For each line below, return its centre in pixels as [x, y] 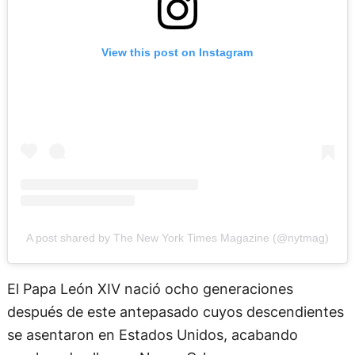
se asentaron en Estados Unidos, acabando [152, 335]
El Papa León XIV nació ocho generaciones [150, 289]
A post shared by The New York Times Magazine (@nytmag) [177, 237]
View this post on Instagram [177, 53]
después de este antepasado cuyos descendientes [175, 312]
